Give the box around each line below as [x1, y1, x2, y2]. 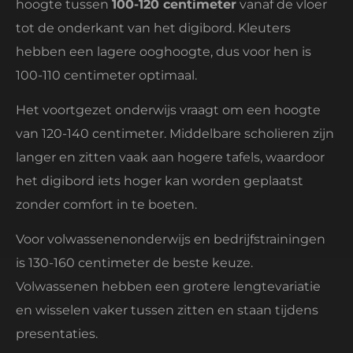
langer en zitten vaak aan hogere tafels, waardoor [16, 149, 325, 165]
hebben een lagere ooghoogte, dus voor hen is [16, 43, 311, 59]
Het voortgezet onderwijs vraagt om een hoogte [16, 102, 321, 117]
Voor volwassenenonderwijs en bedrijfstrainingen [16, 232, 325, 247]
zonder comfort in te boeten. [16, 196, 197, 212]
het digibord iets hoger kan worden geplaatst [16, 173, 303, 188]
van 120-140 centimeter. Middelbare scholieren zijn [16, 125, 334, 141]
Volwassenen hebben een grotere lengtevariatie [16, 279, 321, 295]
